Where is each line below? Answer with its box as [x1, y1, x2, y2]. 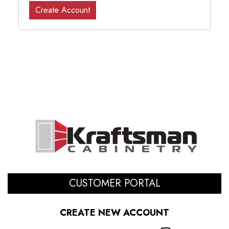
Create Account [35, 4, 90, 16]
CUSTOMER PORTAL [68, 176, 161, 191]
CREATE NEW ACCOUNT [60, 206, 169, 220]
